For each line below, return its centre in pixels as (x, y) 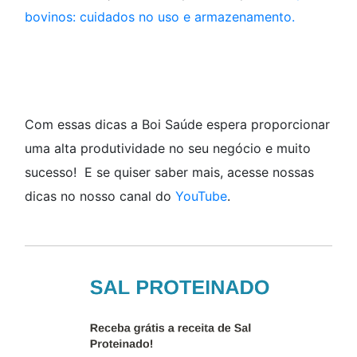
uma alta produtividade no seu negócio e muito (168, 148)
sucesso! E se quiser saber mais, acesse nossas (169, 172)
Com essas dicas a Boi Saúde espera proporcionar (177, 124)
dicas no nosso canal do (100, 196)
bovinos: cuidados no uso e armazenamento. (162, 16)
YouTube (201, 196)
